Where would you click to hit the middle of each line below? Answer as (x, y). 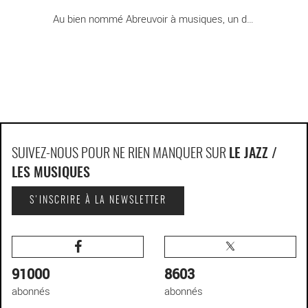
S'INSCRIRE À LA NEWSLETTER (98, 201)
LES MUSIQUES (51, 174)
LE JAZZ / (253, 154)
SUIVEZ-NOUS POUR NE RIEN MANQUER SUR (120, 154)
